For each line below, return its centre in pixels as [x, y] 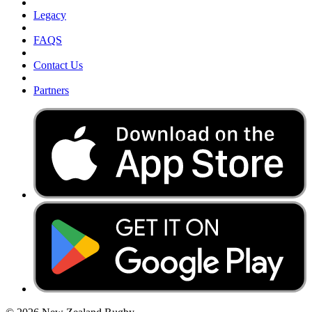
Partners [51, 90]
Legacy [50, 15]
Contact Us [58, 65]
